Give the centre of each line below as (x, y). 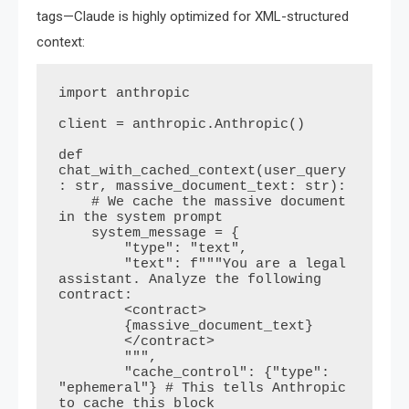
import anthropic (124, 94)
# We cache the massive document (75, 203)
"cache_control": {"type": (91, 373)
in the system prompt (141, 218)
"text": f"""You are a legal (91, 265)
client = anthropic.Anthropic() (182, 125)
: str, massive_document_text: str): (202, 187)
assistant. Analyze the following (190, 280)
